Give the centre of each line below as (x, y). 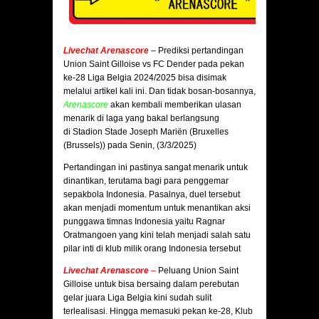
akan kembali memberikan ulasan (175, 105)
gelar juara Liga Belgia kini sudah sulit (137, 298)
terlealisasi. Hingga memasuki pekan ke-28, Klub (158, 312)
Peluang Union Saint (197, 271)
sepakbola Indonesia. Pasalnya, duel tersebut (152, 195)
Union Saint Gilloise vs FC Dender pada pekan (154, 64)
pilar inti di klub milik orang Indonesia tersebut (152, 249)
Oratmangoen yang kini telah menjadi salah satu (157, 235)
